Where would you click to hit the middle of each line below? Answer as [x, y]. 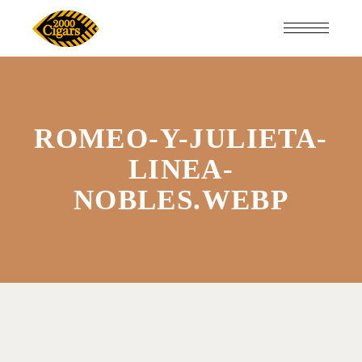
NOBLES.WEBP [181, 200]
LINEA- [181, 169]
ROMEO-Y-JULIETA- [181, 139]
